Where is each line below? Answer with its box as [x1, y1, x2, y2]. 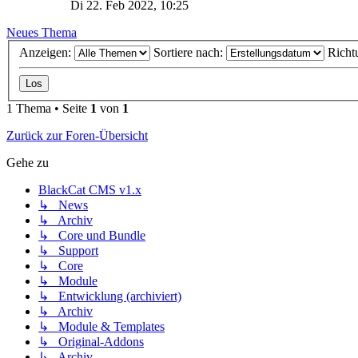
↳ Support [38, 244, 98, 258]
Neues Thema [6, 25, 77, 39]
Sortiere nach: [153, 46, 226, 60]
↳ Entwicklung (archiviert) [38, 289, 181, 304]
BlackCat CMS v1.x [38, 183, 141, 197]
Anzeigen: [19, 46, 74, 60]
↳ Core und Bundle [38, 229, 145, 243]
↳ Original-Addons [38, 335, 144, 349]
